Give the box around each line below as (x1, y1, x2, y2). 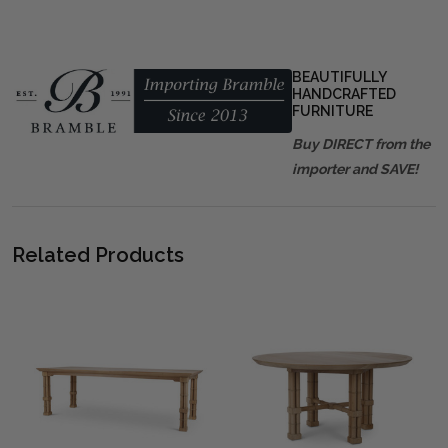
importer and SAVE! (292, 160, 418, 177)
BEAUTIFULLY (292, 68, 386, 85)
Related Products (12, 242, 184, 267)
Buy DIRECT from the (292, 135, 430, 152)
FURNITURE (292, 102, 373, 119)
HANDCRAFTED (292, 85, 396, 102)
